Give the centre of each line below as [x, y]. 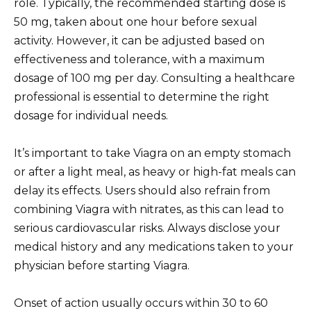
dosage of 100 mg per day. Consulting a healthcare [154, 78]
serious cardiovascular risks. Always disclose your [147, 228]
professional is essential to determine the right [142, 96]
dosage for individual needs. [91, 115]
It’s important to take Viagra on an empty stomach [152, 153]
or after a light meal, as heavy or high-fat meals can [155, 171]
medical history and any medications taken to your [154, 246]
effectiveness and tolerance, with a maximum [139, 59]
